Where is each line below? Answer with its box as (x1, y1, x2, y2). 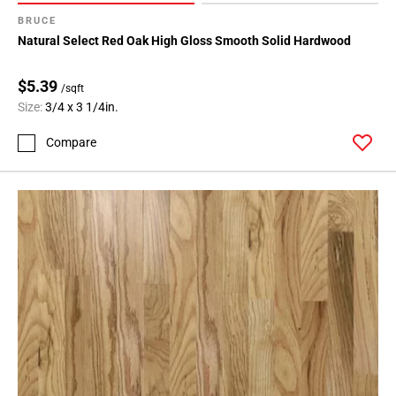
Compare (46, 135, 96, 150)
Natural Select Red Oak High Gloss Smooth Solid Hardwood (18, 34, 351, 49)
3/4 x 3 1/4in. (45, 100, 118, 115)
